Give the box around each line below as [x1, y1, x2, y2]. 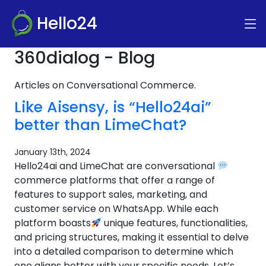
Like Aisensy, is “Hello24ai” [14, 97, 211, 118]
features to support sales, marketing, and [14, 188, 207, 201]
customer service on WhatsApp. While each [14, 202, 218, 216]
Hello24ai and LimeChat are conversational [14, 159, 217, 173]
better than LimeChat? [14, 115, 186, 135]
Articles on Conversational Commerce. [14, 78, 196, 92]
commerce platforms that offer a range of [14, 173, 215, 187]
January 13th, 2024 [14, 146, 91, 158]
